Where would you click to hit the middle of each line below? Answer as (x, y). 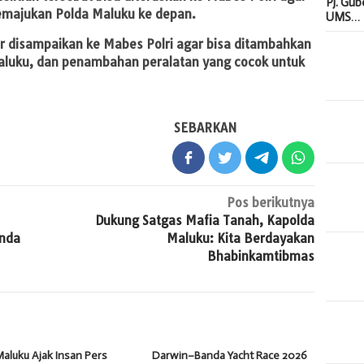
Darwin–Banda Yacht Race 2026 (230, 355)
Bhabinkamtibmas (261, 256)
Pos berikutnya (271, 202)
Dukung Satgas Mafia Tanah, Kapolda (205, 220)
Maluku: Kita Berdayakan (241, 238)
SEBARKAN (206, 128)
